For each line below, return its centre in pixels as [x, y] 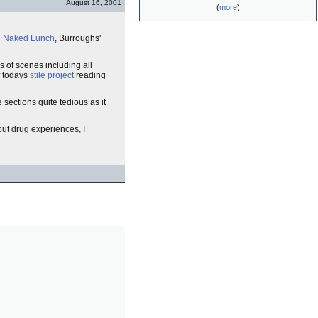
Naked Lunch [29, 38]
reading [90, 75]
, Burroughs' [78, 38]
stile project [52, 75]
